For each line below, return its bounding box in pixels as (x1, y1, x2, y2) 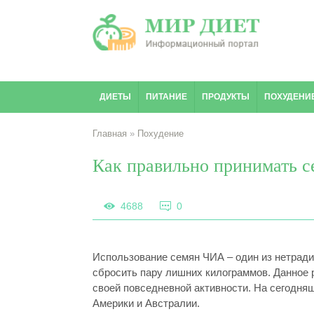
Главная (93, 128, 127, 139)
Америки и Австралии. (93, 297, 200, 309)
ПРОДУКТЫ (202, 92, 250, 102)
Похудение (137, 128, 184, 139)
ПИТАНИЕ (146, 92, 187, 102)
